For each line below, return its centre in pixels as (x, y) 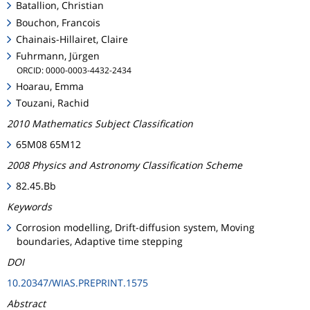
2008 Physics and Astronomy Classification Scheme (125, 165)
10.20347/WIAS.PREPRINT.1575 (77, 283)
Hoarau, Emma (50, 86)
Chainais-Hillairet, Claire (72, 39)
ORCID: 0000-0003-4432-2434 (74, 70)
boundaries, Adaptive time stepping (100, 241)
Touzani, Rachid (53, 103)
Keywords (29, 207)
